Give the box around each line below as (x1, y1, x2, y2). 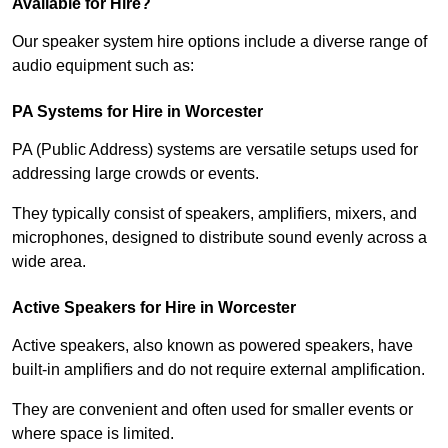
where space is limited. (12, 425, 174, 443)
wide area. (12, 253, 86, 271)
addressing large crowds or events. (12, 165, 259, 183)
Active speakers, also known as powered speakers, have (12, 337, 413, 355)
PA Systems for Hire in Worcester (12, 103, 263, 121)
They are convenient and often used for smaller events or (12, 401, 413, 419)
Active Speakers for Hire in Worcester (12, 299, 296, 317)
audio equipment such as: (12, 57, 194, 75)
